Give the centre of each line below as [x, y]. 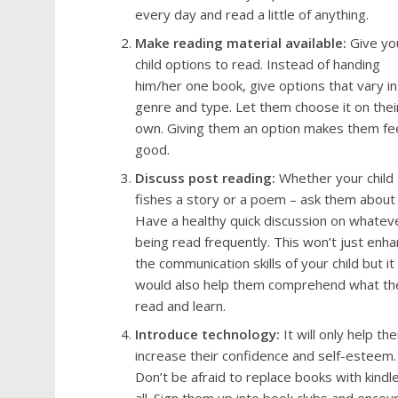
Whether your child [334, 178]
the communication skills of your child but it [265, 263]
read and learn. [180, 306]
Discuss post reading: [205, 178]
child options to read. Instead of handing [258, 64]
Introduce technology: [207, 334]
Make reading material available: [241, 43]
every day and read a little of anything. [252, 14]
